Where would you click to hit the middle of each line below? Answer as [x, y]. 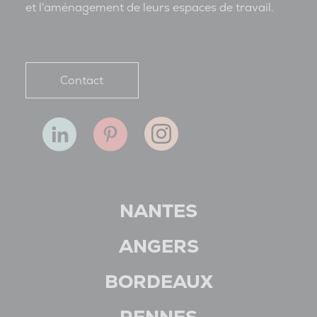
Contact [82, 81]
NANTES [158, 211]
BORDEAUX [158, 282]
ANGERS [158, 247]
